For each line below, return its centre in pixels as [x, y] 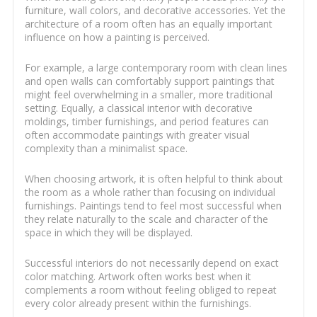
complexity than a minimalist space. [106, 149]
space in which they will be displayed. [108, 233]
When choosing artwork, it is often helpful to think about [154, 179]
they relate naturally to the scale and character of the [146, 219]
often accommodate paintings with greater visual [137, 135]
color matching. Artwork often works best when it [138, 277]
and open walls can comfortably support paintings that [149, 81]
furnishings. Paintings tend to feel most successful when [153, 206]
